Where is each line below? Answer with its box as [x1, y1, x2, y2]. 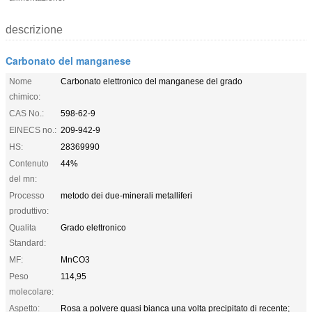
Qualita [9, 222, 36, 233]
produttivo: [9, 205, 49, 216]
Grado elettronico [61, 222, 126, 233]
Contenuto [9, 158, 49, 169]
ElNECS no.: [9, 125, 56, 135]
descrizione [6, 23, 63, 36]
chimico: [9, 91, 40, 102]
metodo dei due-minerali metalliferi [61, 190, 192, 201]
